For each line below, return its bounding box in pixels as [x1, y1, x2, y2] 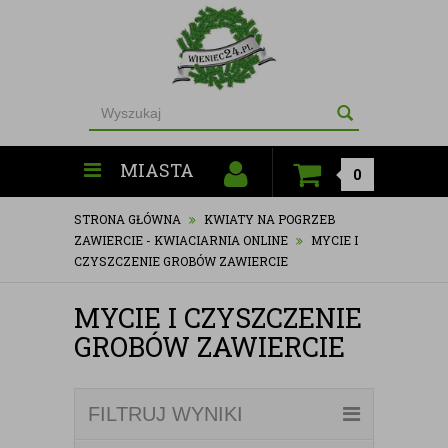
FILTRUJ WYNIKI [88, 402, 243, 425]
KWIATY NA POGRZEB [204, 210, 335, 227]
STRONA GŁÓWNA [74, 210, 181, 227]
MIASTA [120, 157, 194, 182]
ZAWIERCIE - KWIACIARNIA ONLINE [74, 231, 288, 248]
